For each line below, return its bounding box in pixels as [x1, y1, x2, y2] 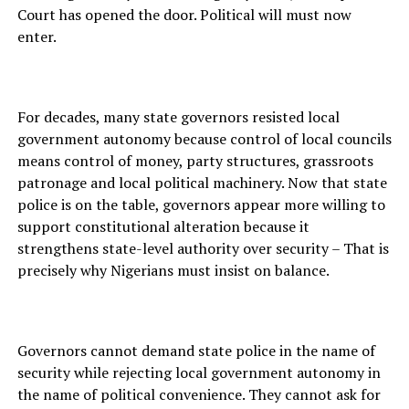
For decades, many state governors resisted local [16, 107, 340, 128]
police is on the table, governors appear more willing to [16, 194, 385, 215]
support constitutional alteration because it [16, 216, 309, 237]
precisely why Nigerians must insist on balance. [16, 260, 330, 281]
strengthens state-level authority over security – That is [16, 238, 389, 259]
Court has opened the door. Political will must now [16, 5, 351, 26]
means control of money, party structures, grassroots [16, 151, 373, 172]
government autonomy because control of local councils [16, 129, 392, 150]
